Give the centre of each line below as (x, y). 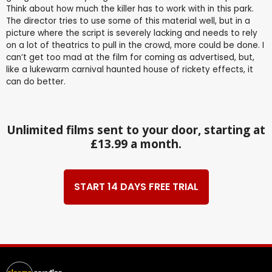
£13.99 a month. (136, 144)
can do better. (36, 82)
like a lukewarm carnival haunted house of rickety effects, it (130, 70)
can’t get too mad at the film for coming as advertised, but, (130, 58)
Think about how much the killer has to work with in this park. (130, 9)
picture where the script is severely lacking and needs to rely (132, 33)
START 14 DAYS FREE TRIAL (136, 186)
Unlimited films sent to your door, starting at (136, 130)
